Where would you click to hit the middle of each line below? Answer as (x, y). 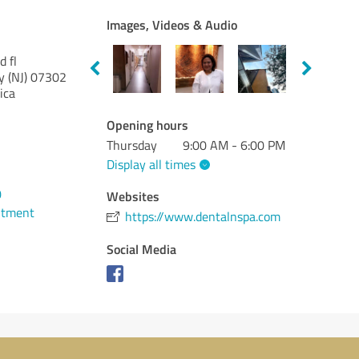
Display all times (151, 164)
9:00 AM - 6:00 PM (234, 145)
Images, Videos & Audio (172, 24)
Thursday (132, 145)
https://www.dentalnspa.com (203, 216)
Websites (133, 196)
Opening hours (148, 125)
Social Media (142, 248)
